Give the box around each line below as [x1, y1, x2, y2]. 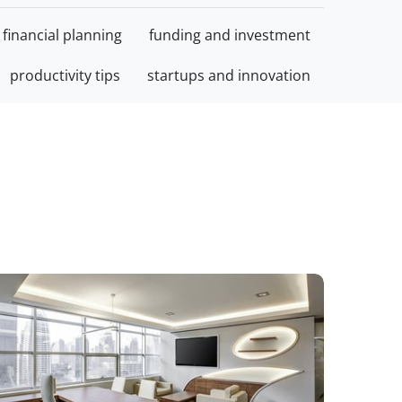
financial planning [3, 25, 122, 45]
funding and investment [149, 25, 310, 45]
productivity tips [10, 66, 120, 85]
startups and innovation [147, 66, 310, 85]
